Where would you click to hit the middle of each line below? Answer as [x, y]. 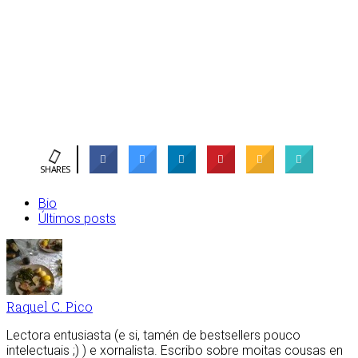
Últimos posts [77, 219]
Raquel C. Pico [50, 307]
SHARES [55, 169]
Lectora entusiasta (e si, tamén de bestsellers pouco [153, 336]
